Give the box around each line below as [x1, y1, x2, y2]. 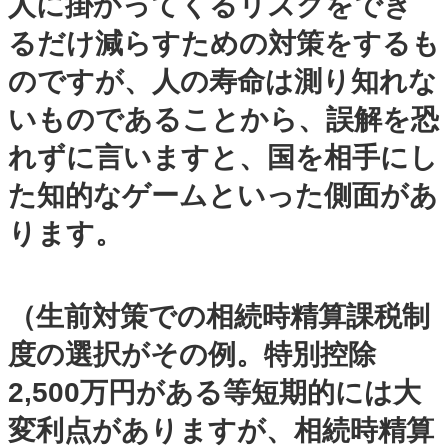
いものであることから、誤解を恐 [8, 103, 439, 135]
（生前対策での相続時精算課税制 [8, 300, 430, 332]
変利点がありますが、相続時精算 [8, 414, 434, 446]
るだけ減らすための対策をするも [8, 27, 440, 59]
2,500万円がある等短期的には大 [8, 376, 421, 408]
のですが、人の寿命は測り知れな [8, 65, 437, 97]
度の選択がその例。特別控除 [8, 338, 376, 370]
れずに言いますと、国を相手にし [8, 141, 438, 173]
